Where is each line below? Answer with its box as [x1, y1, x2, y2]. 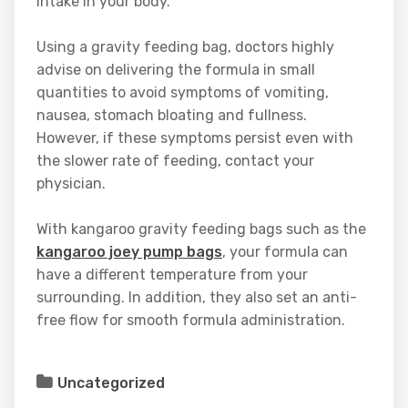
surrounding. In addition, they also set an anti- [36, 288, 357, 306]
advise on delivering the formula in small [36, 60, 315, 78]
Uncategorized [57, 373, 165, 392]
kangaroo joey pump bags [36, 242, 222, 260]
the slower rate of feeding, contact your [36, 151, 314, 169]
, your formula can [222, 242, 348, 260]
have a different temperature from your [36, 265, 308, 283]
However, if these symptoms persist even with [36, 128, 353, 147]
